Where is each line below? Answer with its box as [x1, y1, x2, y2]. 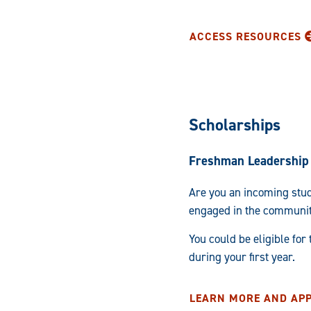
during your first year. [189, 249, 295, 265]
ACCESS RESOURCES [190, 28, 302, 44]
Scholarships [189, 113, 280, 136]
